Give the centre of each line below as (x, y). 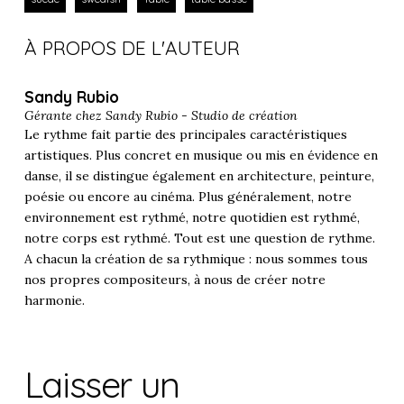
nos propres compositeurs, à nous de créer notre (174, 279)
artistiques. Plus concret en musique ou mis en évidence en (201, 155)
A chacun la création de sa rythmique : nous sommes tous (196, 258)
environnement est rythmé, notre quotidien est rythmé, (192, 217)
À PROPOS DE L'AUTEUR (132, 47)
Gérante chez (64, 115)
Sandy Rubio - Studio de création (201, 115)
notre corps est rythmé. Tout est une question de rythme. (199, 238)
